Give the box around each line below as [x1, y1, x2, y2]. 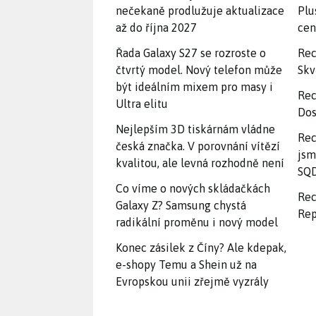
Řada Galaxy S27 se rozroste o [116, 47, 266, 59]
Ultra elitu [116, 97, 168, 110]
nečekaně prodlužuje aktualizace [116, 4, 284, 17]
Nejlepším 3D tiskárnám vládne [116, 123, 275, 135]
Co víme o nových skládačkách [116, 182, 270, 195]
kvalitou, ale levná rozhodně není [116, 157, 284, 169]
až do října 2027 [116, 21, 197, 34]
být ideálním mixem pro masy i [116, 80, 273, 93]
